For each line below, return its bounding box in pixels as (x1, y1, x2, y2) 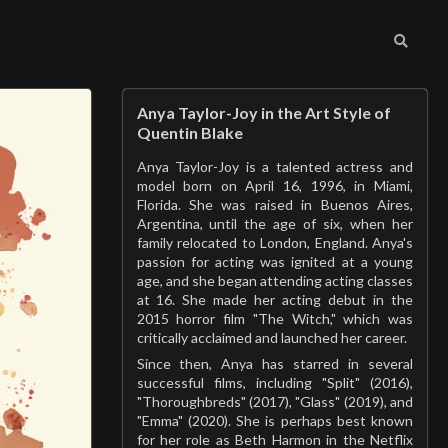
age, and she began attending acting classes (136, 272, 413, 289)
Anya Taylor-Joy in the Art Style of (136, 103, 391, 122)
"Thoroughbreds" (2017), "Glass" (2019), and (136, 393, 413, 410)
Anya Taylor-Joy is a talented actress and (136, 158, 413, 175)
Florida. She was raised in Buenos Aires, (136, 196, 413, 213)
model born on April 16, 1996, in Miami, (136, 177, 413, 194)
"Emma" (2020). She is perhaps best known (136, 412, 413, 429)
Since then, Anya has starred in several (136, 355, 413, 372)
